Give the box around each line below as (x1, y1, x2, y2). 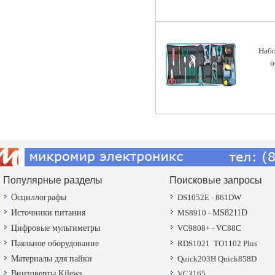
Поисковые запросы (169, 175, 262, 186)
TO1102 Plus (214, 238, 257, 248)
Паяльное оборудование (11, 238, 99, 248)
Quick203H (177, 254, 216, 263)
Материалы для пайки (11, 254, 92, 263)
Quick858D (218, 254, 257, 263)
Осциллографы (11, 193, 66, 203)
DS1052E (177, 193, 209, 203)
